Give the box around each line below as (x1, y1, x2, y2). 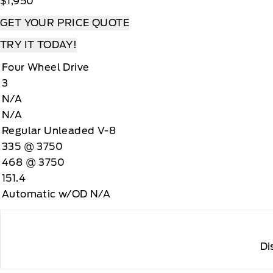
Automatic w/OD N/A (2, 188, 111, 200)
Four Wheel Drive (2, 62, 90, 73)
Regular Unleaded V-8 (2, 125, 116, 136)
